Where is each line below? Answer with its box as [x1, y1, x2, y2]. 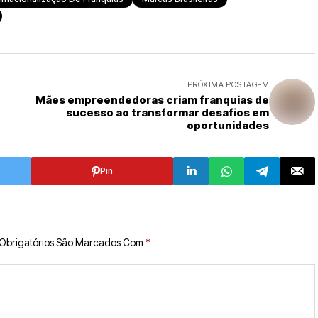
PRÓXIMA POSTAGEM [187, 79, 269, 89]
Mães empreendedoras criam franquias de [35, 93, 269, 106]
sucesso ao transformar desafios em [66, 106, 269, 119]
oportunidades [187, 119, 269, 132]
